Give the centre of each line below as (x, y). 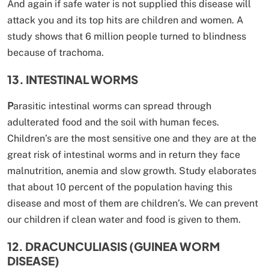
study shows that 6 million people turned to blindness (127, 36)
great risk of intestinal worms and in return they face (124, 154)
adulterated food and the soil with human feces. (113, 122)
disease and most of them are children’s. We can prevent (133, 203)
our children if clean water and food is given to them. (124, 219)
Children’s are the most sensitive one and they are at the (132, 138)
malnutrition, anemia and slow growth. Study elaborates (132, 171)
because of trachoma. (56, 52)
